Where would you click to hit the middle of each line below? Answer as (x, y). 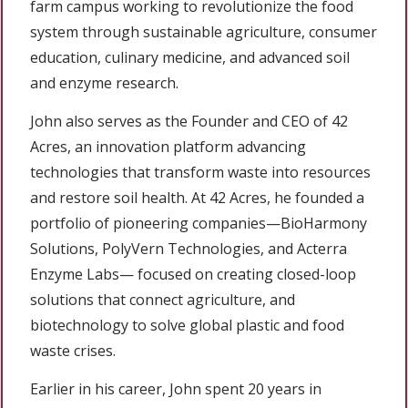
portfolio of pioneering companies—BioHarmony (199, 224)
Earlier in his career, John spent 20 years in (176, 389)
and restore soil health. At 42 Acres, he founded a (197, 198)
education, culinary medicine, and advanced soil (190, 58)
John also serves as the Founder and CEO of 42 (189, 122)
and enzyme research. (104, 83)
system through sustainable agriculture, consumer (204, 32)
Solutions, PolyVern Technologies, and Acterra (189, 249)
